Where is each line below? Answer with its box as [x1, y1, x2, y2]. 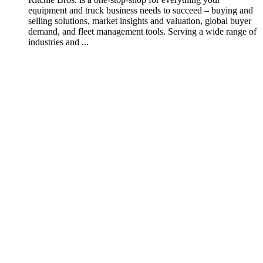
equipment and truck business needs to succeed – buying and [28, 5, 253, 16]
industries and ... [28, 37, 89, 48]
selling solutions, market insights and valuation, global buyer [28, 16, 251, 26]
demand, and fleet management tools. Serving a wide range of [28, 26, 257, 37]
